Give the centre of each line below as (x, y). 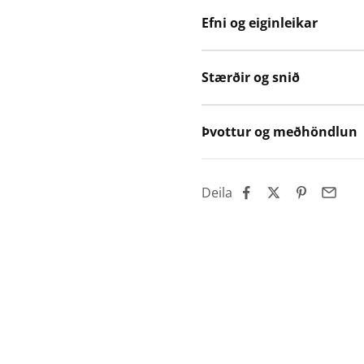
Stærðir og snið (251, 78)
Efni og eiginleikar (260, 23)
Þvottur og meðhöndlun (279, 132)
